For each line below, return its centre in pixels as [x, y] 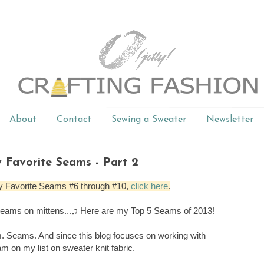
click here [149, 186]
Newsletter [230, 119]
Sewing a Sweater [149, 119]
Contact [74, 119]
